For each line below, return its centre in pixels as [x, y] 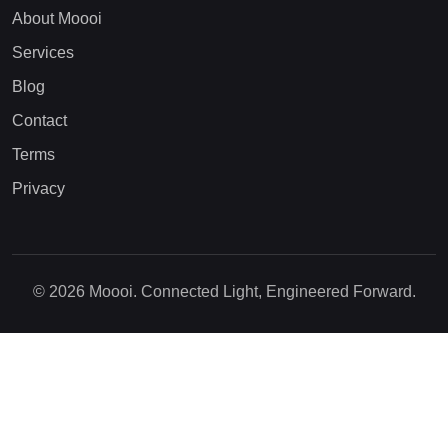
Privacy [38, 189]
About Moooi [57, 19]
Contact [39, 121]
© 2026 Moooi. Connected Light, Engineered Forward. [224, 292]
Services [43, 53]
